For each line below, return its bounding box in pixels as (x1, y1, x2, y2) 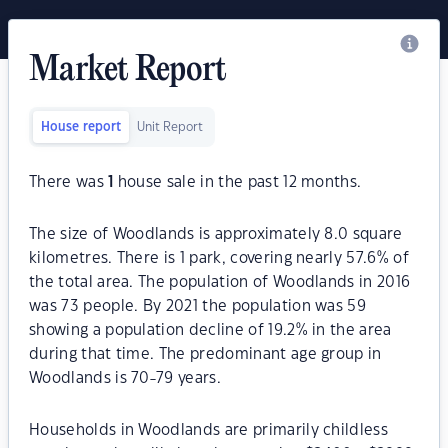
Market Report (29, 52, 227, 90)
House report (41, 121, 121, 133)
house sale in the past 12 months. (113, 175, 362, 190)
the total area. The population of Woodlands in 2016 (29, 275, 411, 290)
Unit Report (137, 121, 203, 133)
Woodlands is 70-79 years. (29, 371, 222, 386)
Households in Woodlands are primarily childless (29, 423, 389, 438)
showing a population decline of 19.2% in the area (29, 323, 392, 338)
